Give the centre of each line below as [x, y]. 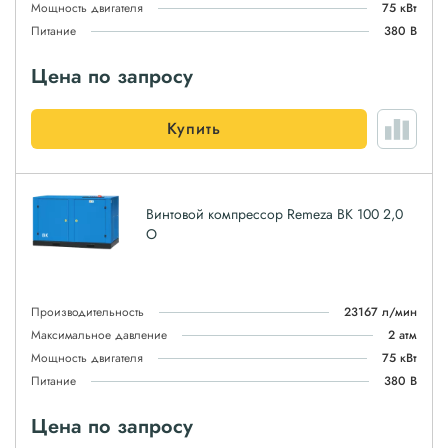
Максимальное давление [99, 335]
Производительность [87, 312]
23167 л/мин [380, 312]
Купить [194, 128]
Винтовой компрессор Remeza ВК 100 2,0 [274, 214]
